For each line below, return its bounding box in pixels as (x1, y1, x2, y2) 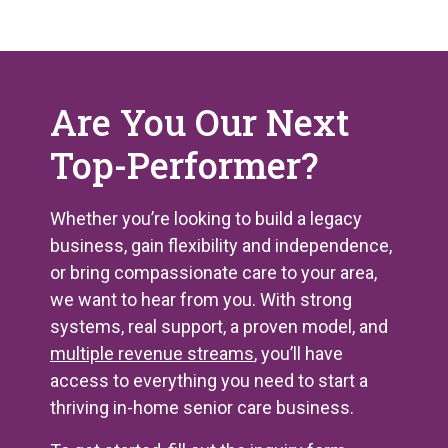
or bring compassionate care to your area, (50, 261, 377, 283)
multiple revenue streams (50, 342, 254, 364)
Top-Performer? (50, 140, 318, 189)
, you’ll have (254, 342, 343, 364)
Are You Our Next (50, 97, 350, 146)
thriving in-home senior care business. (50, 396, 358, 418)
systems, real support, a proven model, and (50, 315, 392, 337)
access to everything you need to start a (50, 369, 368, 391)
